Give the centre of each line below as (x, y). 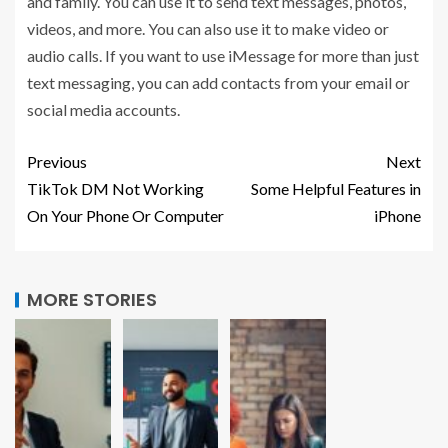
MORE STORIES (92, 299)
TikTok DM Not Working (115, 188)
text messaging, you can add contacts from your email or (218, 82)
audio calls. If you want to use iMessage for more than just (223, 55)
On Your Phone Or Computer (125, 215)
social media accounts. (103, 109)
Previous (57, 161)
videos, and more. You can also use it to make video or (208, 28)
